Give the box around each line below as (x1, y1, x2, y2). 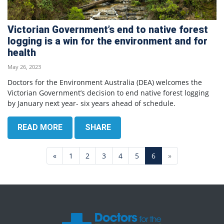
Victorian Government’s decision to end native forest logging (7, 87, 209, 97)
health (7, 46, 36, 58)
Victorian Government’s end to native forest (7, 23, 208, 35)
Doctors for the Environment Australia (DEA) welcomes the (7, 77, 202, 87)
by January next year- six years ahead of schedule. (7, 98, 175, 108)
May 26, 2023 (7, 62, 41, 70)
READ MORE (17, 122, 63, 132)
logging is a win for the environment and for (7, 35, 207, 47)
